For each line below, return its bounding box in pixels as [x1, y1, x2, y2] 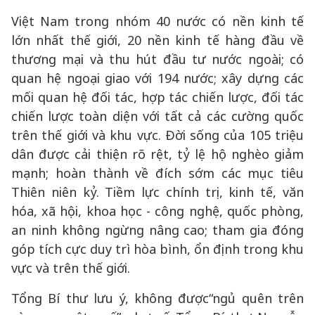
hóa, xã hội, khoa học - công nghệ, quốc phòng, [11, 202, 304, 219]
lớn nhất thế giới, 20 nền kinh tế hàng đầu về [11, 32, 304, 49]
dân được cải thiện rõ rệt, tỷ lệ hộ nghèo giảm [11, 146, 304, 162]
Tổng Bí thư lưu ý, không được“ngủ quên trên [11, 290, 304, 307]
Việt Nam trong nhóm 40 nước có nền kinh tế [11, 13, 304, 30]
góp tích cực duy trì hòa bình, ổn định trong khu [11, 240, 304, 257]
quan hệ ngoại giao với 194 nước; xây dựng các [11, 70, 304, 86]
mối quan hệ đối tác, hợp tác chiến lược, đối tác [11, 89, 304, 105]
